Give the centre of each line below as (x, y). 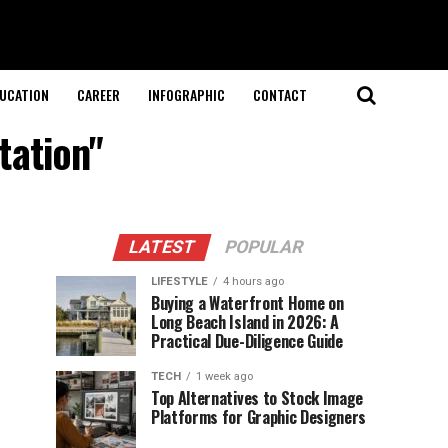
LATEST (162, 247)
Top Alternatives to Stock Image (257, 398)
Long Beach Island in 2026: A (245, 322)
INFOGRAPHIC (186, 94)
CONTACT (279, 94)
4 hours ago (253, 281)
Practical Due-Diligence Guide (247, 341)
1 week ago (224, 376)
